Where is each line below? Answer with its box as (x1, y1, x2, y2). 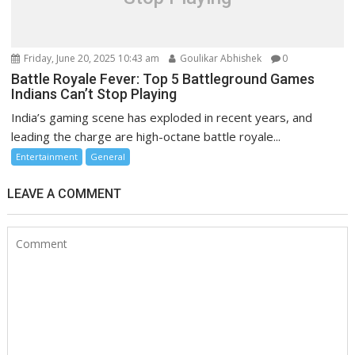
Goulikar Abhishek (177, 52, 262, 66)
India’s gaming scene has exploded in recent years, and (11, 109, 313, 126)
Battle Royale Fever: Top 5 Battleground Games (11, 71, 315, 88)
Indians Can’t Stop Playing (11, 86, 177, 103)
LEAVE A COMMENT (7, 186, 122, 202)
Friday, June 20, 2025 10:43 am (21, 52, 160, 66)
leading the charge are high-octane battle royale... (11, 128, 281, 145)
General (90, 151, 126, 163)
